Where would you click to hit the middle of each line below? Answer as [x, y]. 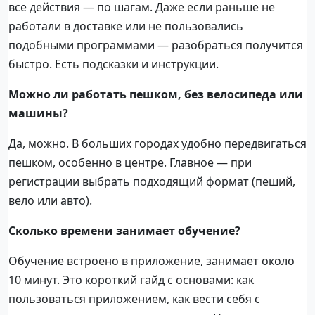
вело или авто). [50, 201]
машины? [38, 114]
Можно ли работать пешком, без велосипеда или [156, 95]
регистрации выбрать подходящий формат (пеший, [152, 182]
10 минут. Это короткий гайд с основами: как [131, 280]
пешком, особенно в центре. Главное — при [130, 163]
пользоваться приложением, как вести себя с [134, 299]
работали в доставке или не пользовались [126, 26]
